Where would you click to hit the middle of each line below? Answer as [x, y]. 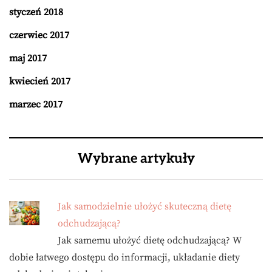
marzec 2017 [36, 105]
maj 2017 [28, 59]
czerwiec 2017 [39, 36]
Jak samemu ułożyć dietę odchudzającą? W [149, 241]
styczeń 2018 [36, 12]
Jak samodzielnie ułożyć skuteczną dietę [144, 207]
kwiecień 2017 [40, 82]
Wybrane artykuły [136, 159]
